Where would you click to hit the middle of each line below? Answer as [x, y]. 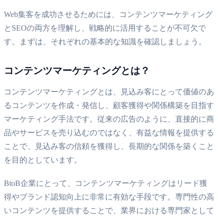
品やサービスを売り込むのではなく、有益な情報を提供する [109, 132]
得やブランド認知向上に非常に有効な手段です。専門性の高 [109, 197]
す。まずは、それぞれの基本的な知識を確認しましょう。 [105, 41]
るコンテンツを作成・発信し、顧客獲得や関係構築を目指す [109, 105]
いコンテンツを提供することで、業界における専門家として [109, 210]
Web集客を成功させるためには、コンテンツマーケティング [108, 14]
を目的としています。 [43, 160]
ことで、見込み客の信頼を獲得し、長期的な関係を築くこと [109, 146]
